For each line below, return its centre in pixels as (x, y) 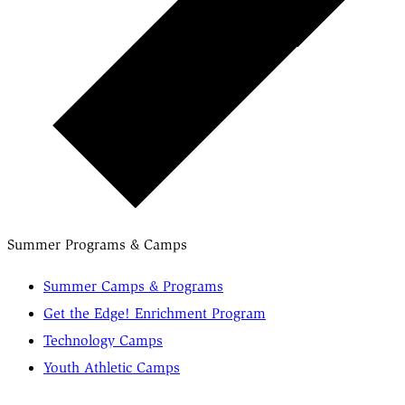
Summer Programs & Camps (97, 245)
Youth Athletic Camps (112, 367)
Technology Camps (103, 340)
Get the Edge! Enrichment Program (155, 313)
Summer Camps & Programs (133, 286)
